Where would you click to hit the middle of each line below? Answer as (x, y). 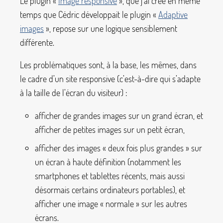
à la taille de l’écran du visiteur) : (74, 93)
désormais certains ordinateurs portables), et (110, 189)
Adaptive (173, 14)
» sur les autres (162, 203)
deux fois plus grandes (146, 148)
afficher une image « (69, 203)
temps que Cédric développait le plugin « (88, 14)
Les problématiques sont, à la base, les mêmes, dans (108, 65)
